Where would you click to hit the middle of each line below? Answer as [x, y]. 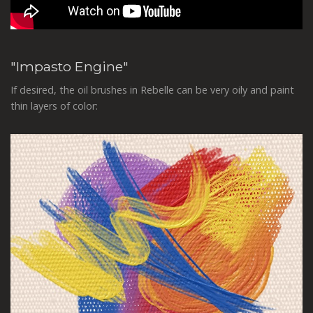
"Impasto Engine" [70, 66]
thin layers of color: [54, 106]
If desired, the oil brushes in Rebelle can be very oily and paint [152, 90]
